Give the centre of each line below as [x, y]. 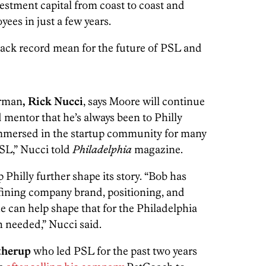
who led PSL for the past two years [114, 251]
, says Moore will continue [144, 101]
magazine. [157, 149]
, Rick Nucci [53, 101]
